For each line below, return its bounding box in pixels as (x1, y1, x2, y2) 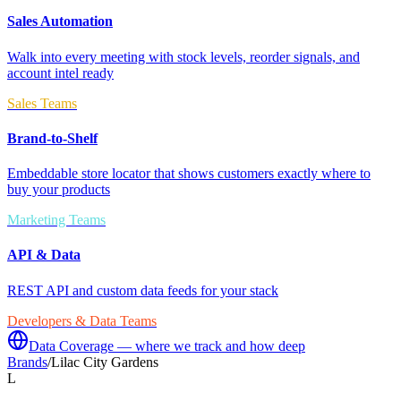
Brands (7, 354, 47, 370)
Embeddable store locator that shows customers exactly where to (7, 166, 371, 182)
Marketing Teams (7, 212, 106, 228)
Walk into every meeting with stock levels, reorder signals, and (7, 48, 360, 64)
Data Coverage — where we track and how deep (29, 337, 305, 354)
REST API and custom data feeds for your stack (7, 282, 278, 298)
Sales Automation (7, 13, 113, 30)
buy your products (7, 182, 110, 198)
